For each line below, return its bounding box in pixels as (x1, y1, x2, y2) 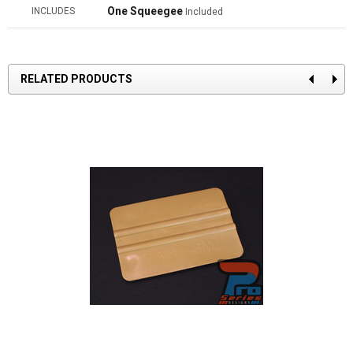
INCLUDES (32, 5, 75, 17)
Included (185, 6, 223, 17)
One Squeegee (107, 4, 185, 17)
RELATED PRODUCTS (20, 72, 132, 85)
